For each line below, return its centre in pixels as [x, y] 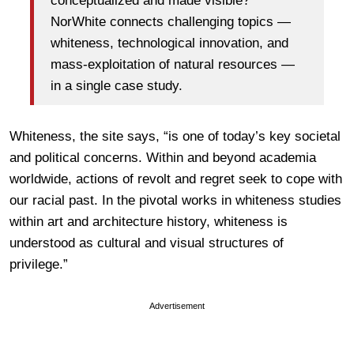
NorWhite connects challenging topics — [171, 22]
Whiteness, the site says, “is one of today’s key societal [175, 136]
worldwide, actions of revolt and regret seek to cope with [176, 179]
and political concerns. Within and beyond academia [163, 157]
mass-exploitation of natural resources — [173, 65]
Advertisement [177, 305]
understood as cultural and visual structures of [147, 243]
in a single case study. [117, 86]
